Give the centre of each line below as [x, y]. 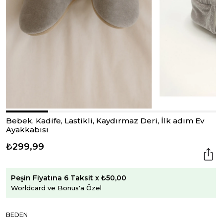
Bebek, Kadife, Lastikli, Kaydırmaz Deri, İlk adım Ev [105, 121]
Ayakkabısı [27, 130]
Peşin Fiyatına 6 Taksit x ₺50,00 [69, 178]
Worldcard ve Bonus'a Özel [56, 188]
